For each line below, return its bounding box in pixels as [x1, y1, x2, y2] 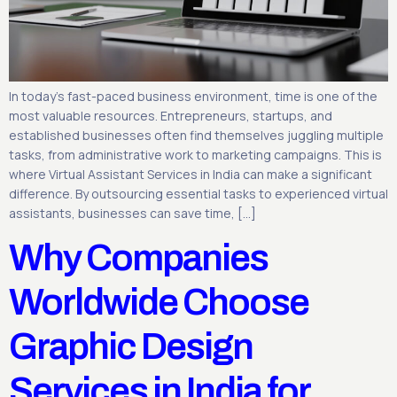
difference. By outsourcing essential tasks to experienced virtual [9, 185, 388, 203]
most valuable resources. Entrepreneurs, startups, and [9, 107, 332, 125]
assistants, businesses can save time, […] [9, 205, 256, 222]
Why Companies [9, 237, 268, 279]
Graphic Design [9, 326, 253, 368]
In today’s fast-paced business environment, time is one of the [9, 88, 378, 105]
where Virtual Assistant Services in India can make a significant [9, 166, 372, 183]
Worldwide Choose [9, 282, 308, 323]
